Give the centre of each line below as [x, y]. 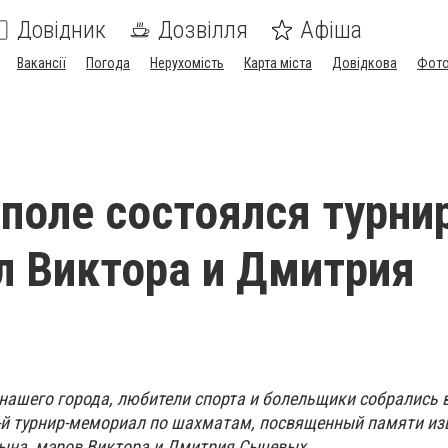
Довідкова [364, 63]
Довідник [61, 30]
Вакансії [41, 63]
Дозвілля [203, 30]
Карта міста [278, 63]
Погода [108, 63]
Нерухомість [187, 63]
